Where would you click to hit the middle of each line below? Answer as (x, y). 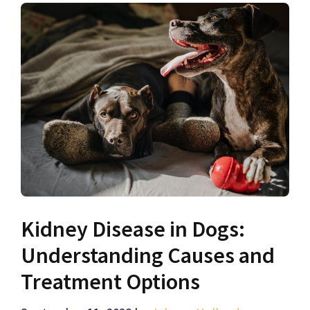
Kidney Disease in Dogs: (133, 229)
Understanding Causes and (148, 255)
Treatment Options (110, 281)
